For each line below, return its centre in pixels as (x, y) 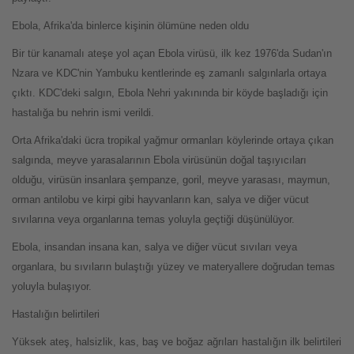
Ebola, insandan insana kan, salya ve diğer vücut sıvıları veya (154, 247)
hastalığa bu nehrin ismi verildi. (83, 112)
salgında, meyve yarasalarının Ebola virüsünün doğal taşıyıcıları (159, 160)
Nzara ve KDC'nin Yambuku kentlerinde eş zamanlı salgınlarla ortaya (169, 73)
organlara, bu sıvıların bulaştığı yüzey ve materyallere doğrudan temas (173, 266)
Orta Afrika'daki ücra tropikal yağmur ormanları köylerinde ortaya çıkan (173, 140)
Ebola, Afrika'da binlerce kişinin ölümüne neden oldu (130, 25)
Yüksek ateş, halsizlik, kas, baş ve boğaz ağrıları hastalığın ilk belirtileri (177, 341)
